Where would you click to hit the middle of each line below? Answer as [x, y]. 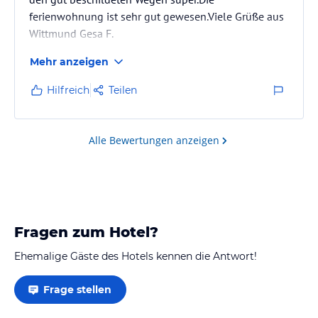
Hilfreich [68, 90]
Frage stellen [77, 289]
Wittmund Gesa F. [71, 33]
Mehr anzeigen [69, 61]
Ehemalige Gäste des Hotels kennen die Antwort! [136, 256]
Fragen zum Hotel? [86, 232]
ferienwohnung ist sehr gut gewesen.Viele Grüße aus [157, 16]
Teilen [123, 90]
